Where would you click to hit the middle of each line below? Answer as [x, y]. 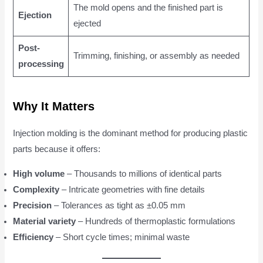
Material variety [45, 221]
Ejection [35, 16]
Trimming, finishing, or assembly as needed [156, 56]
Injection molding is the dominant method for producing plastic [131, 133]
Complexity [36, 189]
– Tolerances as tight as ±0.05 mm [119, 205]
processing [41, 64]
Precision [33, 205]
